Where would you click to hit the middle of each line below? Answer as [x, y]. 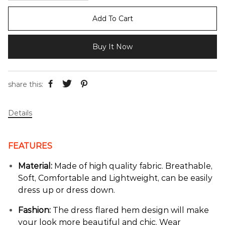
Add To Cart [113, 19]
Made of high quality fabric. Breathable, [132, 166]
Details [20, 113]
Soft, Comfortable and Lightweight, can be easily [115, 178]
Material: [35, 166]
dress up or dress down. [67, 190]
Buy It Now [113, 47]
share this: [26, 84]
